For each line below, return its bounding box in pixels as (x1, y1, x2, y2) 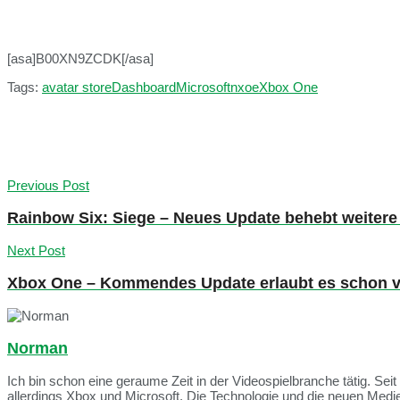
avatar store (42, 79, 112, 96)
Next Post (7, 243, 65, 259)
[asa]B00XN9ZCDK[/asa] (7, 51, 154, 67)
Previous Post (7, 178, 89, 194)
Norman (7, 338, 68, 357)
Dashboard (112, 79, 176, 96)
